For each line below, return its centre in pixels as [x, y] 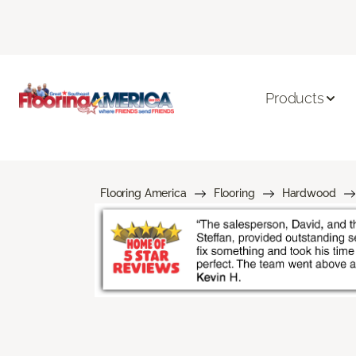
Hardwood [309, 193]
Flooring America [143, 193]
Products [295, 99]
